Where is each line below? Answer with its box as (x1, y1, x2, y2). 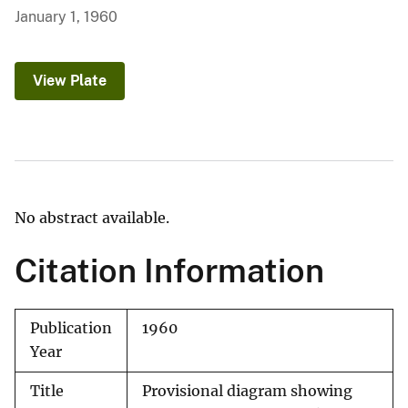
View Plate (33, 72, 107, 90)
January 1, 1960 (15, 8, 117, 26)
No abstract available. (15, 209, 169, 228)
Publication (30, 320, 112, 338)
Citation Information (15, 251, 324, 291)
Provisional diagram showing (142, 382, 352, 401)
